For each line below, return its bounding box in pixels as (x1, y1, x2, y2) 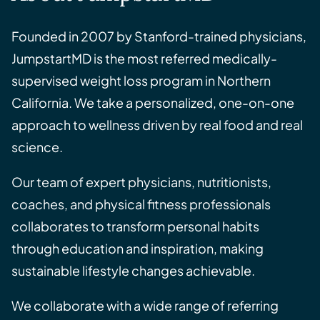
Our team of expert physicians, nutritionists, (11, 174, 271, 191)
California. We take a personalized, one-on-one (11, 94, 294, 111)
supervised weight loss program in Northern (11, 72, 271, 89)
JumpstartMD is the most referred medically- (11, 50, 277, 67)
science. (11, 139, 63, 156)
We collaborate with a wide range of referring (11, 297, 279, 314)
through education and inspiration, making (11, 240, 264, 257)
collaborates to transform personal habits (11, 218, 259, 235)
